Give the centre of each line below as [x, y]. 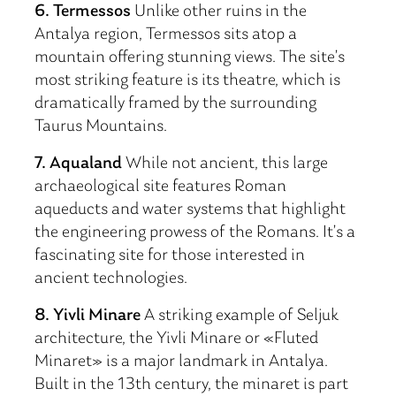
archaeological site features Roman [160, 187]
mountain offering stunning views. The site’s [190, 57]
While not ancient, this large [225, 164]
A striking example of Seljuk [240, 316]
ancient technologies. [111, 278]
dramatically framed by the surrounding [175, 103]
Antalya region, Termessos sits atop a [166, 34]
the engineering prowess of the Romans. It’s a [195, 232]
